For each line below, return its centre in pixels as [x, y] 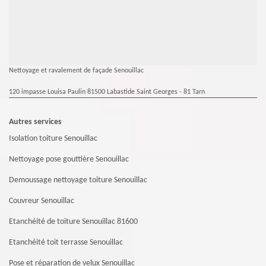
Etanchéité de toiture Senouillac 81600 [73, 221]
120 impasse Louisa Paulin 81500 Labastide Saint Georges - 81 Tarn [107, 92]
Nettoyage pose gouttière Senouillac [69, 159]
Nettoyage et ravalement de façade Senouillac [76, 70]
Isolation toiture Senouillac [53, 138]
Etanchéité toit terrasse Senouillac [66, 242]
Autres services [35, 122]
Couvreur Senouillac [42, 201]
